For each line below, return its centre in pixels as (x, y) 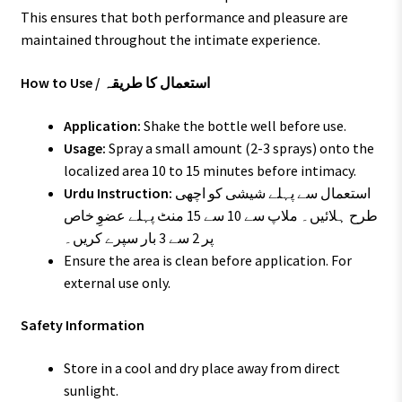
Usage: (84, 148)
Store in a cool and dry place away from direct (201, 367)
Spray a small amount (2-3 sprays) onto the (240, 148)
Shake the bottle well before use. (243, 125)
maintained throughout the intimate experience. (170, 40)
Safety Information (82, 325)
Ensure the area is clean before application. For (207, 260)
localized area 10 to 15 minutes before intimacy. (210, 170)
